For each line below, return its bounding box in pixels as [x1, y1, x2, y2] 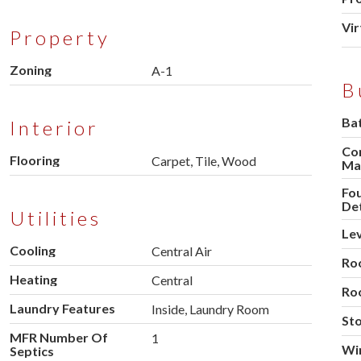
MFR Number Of [9, 330, 108, 346]
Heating [9, 272, 57, 288]
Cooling [9, 243, 56, 259]
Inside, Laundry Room [151, 301, 269, 317]
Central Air [151, 243, 212, 259]
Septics [9, 343, 54, 359]
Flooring [9, 152, 60, 168]
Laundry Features [9, 301, 115, 317]
